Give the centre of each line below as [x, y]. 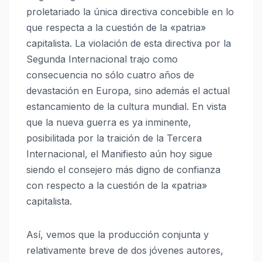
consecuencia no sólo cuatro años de [110, 75]
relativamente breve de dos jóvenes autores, [125, 251]
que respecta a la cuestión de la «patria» [116, 28]
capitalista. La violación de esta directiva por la [129, 44]
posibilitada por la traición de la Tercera [114, 138]
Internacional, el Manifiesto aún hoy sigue [119, 154]
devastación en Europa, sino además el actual [128, 91]
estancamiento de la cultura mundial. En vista [126, 107]
